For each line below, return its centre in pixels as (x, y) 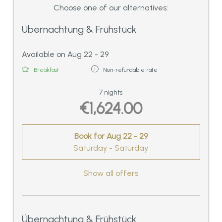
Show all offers (111, 173)
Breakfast (46, 70)
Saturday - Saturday (111, 148)
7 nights (111, 92)
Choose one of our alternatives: (111, 8)
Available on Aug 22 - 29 (65, 55)
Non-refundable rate (130, 70)
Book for (90, 136)
